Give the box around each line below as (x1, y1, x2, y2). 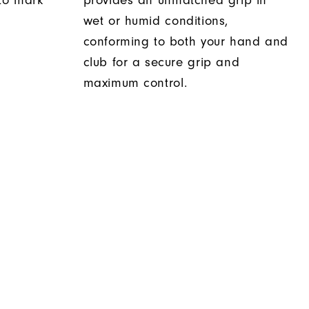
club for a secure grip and (83, 55, 240, 70)
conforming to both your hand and (83, 34, 288, 50)
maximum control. (83, 76, 188, 91)
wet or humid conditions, (83, 14, 228, 29)
